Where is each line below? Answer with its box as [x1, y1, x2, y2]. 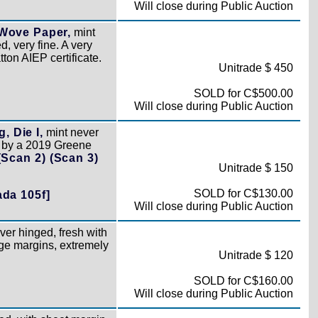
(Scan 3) [49, 152, 99, 164]
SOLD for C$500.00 [193, 87, 293, 99]
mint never [43, 126, 99, 138]
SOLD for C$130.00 [193, 187, 293, 199]
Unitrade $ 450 [218, 62, 293, 74]
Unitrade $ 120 [218, 249, 293, 261]
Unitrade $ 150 [218, 162, 293, 174]
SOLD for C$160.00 [193, 275, 293, 287]
